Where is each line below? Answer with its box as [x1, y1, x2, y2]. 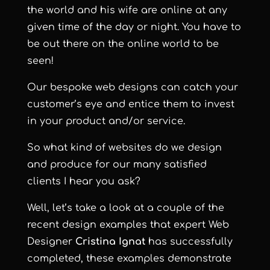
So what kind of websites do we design [27, 142, 222, 154]
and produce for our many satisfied [27, 159, 207, 171]
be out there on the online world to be [27, 39, 219, 50]
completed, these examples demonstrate [27, 253, 231, 265]
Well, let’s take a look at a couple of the [27, 202, 224, 214]
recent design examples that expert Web [27, 219, 229, 231]
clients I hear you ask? [27, 176, 140, 187]
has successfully [145, 236, 233, 248]
